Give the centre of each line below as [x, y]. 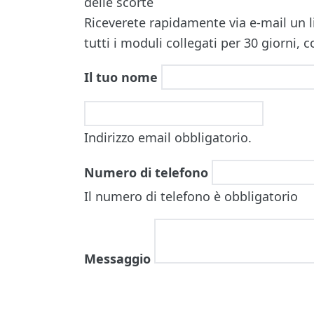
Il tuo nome [121, 77]
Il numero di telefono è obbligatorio [191, 196]
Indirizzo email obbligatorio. [168, 137]
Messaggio [117, 259]
